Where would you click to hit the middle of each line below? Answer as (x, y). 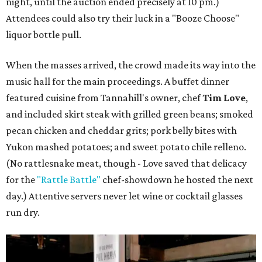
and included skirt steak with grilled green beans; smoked (130, 114)
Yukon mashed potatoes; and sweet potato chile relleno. (126, 147)
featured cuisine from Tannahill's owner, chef (104, 98)
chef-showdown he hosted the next (177, 180)
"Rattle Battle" (69, 180)
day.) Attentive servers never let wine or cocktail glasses (124, 196)
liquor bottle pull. (44, 35)
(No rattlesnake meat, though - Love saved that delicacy (126, 163)
